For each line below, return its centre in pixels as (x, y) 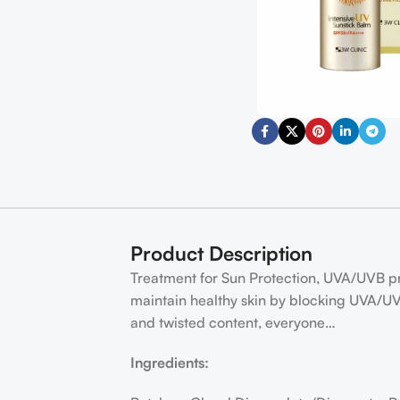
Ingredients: (170, 362)
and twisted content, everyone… (233, 322)
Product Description (222, 253)
